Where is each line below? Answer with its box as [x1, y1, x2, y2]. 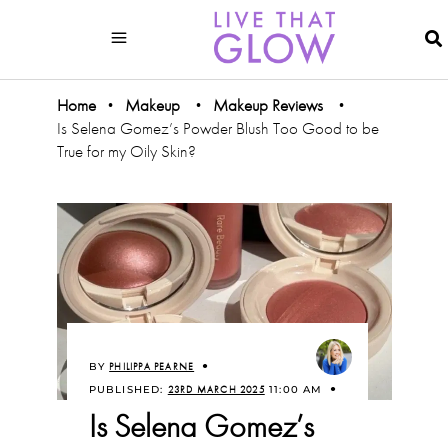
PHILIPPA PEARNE [109, 360, 195, 374]
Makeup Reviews [212, 93, 323, 116]
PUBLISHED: [88, 383, 168, 397]
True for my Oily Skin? [56, 139, 196, 162]
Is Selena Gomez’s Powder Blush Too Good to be [56, 116, 379, 139]
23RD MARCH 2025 [167, 383, 265, 397]
